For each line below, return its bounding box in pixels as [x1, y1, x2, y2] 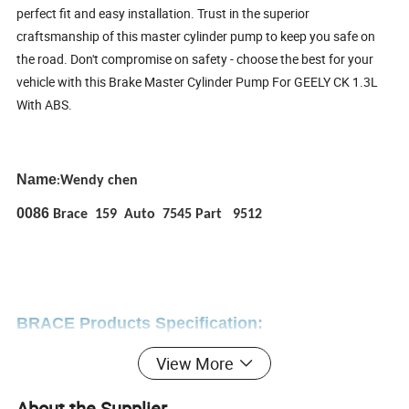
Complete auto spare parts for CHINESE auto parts [16, 362, 330, 378]
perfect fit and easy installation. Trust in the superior [16, 5, 310, 23]
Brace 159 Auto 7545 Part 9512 [53, 207, 263, 223]
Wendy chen [60, 173, 139, 189]
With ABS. [16, 96, 73, 114]
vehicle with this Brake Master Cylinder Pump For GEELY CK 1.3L [16, 73, 379, 91]
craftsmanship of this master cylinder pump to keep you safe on [16, 27, 376, 46]
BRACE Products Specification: [16, 314, 264, 333]
